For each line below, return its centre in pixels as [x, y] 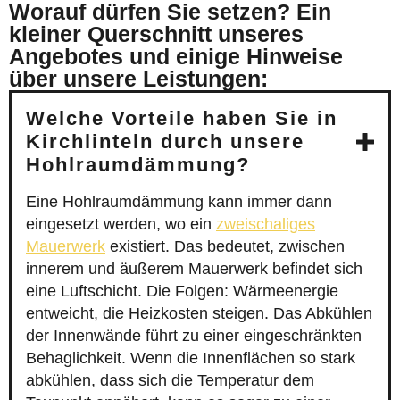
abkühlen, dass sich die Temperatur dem [170, 381]
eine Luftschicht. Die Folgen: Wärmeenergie [182, 292]
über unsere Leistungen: [138, 79]
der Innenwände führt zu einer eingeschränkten [194, 336]
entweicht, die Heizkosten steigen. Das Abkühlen [199, 314]
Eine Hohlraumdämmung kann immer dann [179, 202]
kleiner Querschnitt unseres [156, 34]
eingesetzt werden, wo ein [121, 225]
